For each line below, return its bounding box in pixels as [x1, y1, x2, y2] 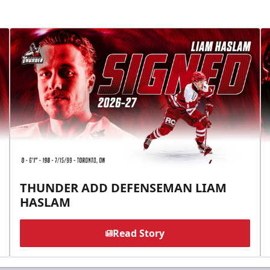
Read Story [112, 226, 165, 240]
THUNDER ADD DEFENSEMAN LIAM [20, 179, 227, 196]
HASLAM [20, 193, 71, 210]
